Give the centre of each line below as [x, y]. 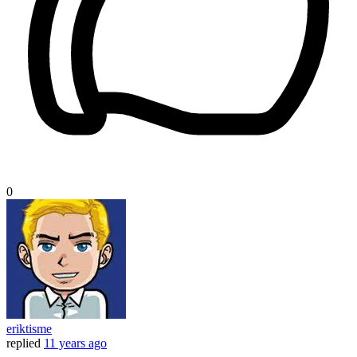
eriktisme [29, 329]
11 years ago [75, 343]
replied [24, 343]
